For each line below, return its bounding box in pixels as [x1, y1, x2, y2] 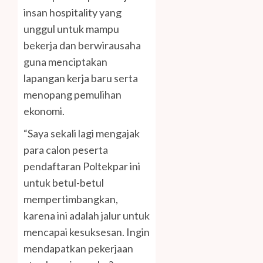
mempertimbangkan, [23, 193, 118, 206]
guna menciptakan [23, 55, 107, 69]
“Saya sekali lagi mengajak [23, 127, 140, 140]
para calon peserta [23, 143, 108, 157]
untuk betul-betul [23, 176, 104, 190]
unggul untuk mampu [23, 22, 119, 36]
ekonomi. [23, 104, 65, 118]
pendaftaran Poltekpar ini [23, 160, 140, 173]
